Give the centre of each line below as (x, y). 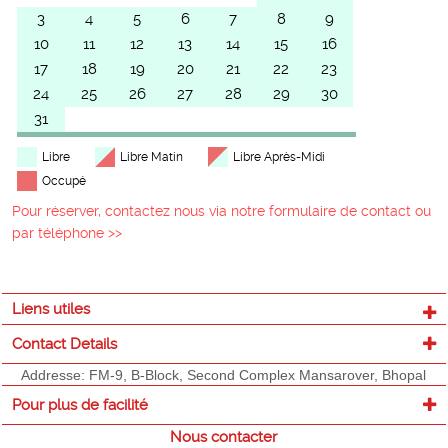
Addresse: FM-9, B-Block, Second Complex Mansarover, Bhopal (224, 374)
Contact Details (65, 343)
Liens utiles (51, 308)
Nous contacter (224, 436)
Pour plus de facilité (80, 404)
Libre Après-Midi (279, 156)
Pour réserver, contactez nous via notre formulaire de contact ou (222, 210)
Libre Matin (152, 156)
